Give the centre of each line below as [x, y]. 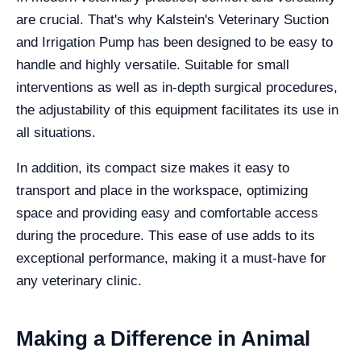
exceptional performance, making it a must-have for [171, 258]
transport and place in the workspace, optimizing [162, 191]
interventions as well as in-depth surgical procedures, [177, 87]
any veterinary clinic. [79, 281]
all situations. [56, 133]
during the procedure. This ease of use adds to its [166, 236]
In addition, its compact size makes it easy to [153, 168]
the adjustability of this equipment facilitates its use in [177, 110]
